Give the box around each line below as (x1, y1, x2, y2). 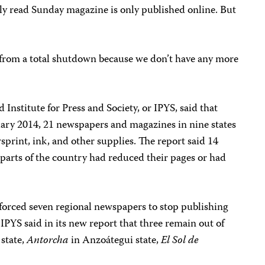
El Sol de (161, 232, 199, 250)
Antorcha (27, 232, 69, 250)
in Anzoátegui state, (69, 232, 161, 250)
